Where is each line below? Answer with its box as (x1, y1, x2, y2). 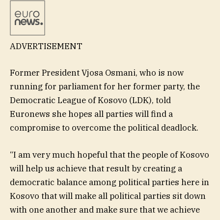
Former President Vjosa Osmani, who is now (10, 67, 184, 79)
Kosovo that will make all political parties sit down (10, 190, 206, 201)
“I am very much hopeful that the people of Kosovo (10, 149, 209, 160)
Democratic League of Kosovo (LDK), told (10, 95, 171, 106)
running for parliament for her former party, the (10, 81, 200, 92)
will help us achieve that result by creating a (10, 163, 182, 174)
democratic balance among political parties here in (10, 176, 209, 188)
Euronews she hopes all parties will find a (10, 109, 173, 120)
